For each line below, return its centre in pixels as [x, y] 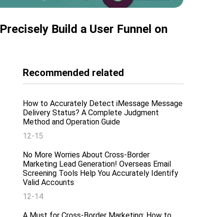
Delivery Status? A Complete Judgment [91, 112]
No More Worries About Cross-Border [86, 155]
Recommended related [74, 72]
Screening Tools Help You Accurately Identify [101, 173]
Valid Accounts [49, 182]
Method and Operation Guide [72, 122]
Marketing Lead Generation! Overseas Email [97, 164]
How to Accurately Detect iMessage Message [103, 103]
